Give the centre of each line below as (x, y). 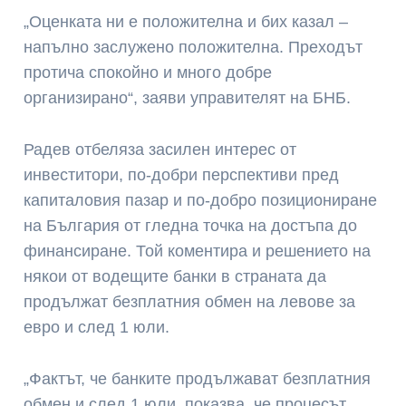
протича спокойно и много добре (148, 73)
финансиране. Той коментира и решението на (198, 251)
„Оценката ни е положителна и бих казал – (186, 22)
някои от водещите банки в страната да (175, 277)
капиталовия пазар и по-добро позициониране (201, 201)
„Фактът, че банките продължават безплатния (198, 378)
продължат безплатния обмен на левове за (190, 302)
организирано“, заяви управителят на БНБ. (188, 98)
